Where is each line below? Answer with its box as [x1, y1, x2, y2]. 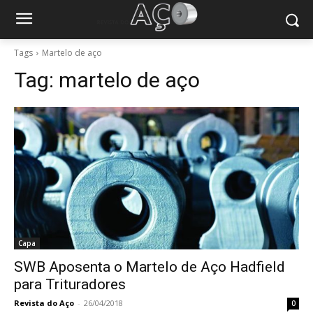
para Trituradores [14, 276, 126, 293]
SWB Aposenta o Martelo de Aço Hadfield [14, 259, 285, 275]
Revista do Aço [14, 298, 74, 308]
